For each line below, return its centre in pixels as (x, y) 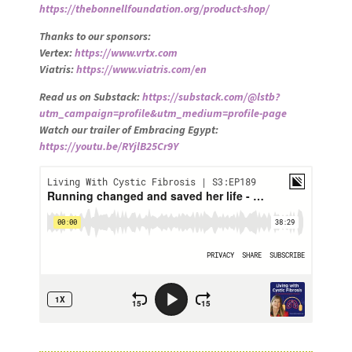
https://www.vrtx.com (126, 52)
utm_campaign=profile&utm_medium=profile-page (163, 113)
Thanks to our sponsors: (95, 36)
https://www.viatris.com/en (141, 69)
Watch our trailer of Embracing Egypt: (128, 129)
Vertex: (57, 52)
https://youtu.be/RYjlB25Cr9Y (108, 146)
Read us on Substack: (90, 96)
